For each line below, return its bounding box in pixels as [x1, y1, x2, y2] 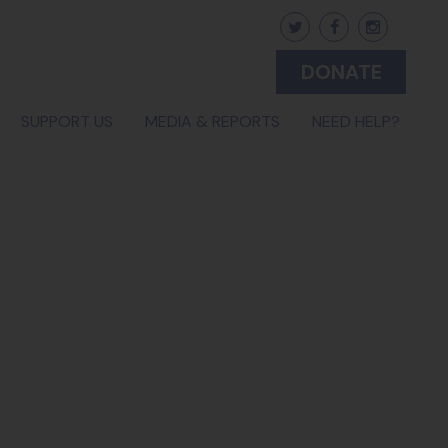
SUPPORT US [21, 111, 113, 132]
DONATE [300, 59, 382, 85]
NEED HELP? [312, 111, 400, 132]
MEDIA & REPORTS [145, 111, 280, 132]
